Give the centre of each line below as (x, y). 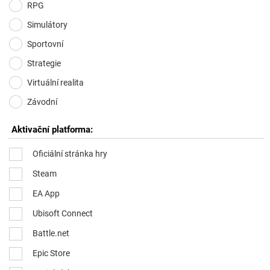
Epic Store (51, 253)
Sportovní (45, 44)
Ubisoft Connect (63, 213)
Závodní (42, 102)
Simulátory (47, 25)
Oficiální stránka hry (70, 153)
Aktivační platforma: (52, 130)
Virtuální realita (55, 83)
